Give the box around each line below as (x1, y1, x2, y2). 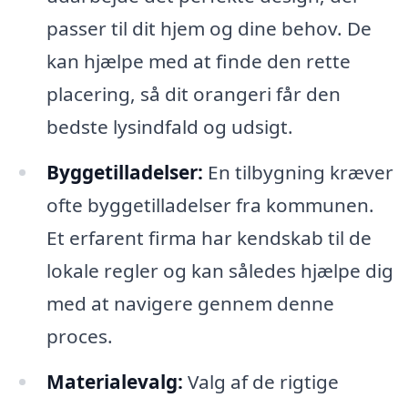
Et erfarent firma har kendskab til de (46, 225, 372, 251)
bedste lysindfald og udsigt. (46, 114, 293, 140)
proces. (46, 323, 113, 350)
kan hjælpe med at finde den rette (46, 48, 351, 75)
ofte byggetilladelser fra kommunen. (46, 192, 374, 219)
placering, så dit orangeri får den (46, 81, 341, 107)
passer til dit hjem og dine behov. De (46, 15, 372, 42)
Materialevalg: (46, 369, 183, 395)
